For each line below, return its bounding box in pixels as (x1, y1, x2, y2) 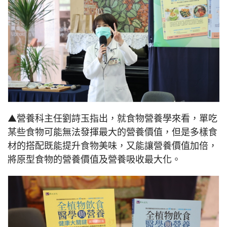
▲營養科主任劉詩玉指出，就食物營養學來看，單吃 (8, 111, 217, 124)
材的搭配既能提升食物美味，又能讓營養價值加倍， (8, 139, 217, 152)
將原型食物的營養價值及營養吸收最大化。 (8, 153, 181, 165)
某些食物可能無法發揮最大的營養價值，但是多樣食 (8, 125, 217, 138)
